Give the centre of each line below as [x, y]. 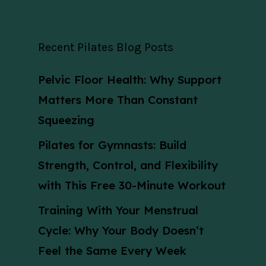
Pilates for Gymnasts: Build [112, 145]
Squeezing [66, 120]
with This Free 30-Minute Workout [132, 186]
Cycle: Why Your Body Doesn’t [121, 231]
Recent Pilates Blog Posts [106, 47]
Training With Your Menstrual [118, 210]
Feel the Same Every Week [112, 251]
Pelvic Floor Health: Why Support [130, 80]
